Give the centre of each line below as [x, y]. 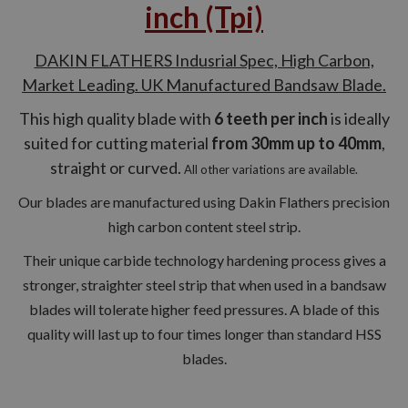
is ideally [358, 118]
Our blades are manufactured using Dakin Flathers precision [204, 201]
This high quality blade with [116, 118]
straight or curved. [117, 167]
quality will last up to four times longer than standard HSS [204, 333]
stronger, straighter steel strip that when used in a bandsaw [204, 284]
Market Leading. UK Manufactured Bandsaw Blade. [204, 84]
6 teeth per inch [270, 118]
